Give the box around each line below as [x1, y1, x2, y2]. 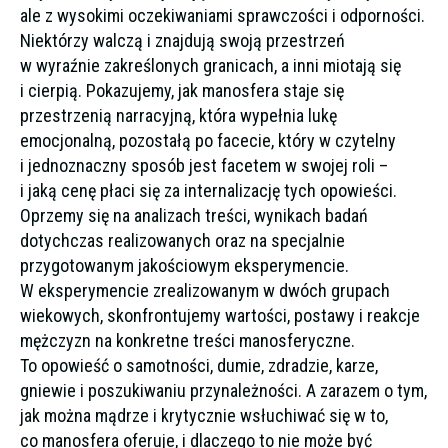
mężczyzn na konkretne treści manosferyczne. [20, 330, 355, 351]
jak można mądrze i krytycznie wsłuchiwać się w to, [20, 405, 388, 426]
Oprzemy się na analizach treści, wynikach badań [20, 205, 368, 226]
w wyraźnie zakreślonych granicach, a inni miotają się [20, 55, 401, 76]
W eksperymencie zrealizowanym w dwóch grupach [20, 280, 390, 301]
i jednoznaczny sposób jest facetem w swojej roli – [20, 155, 388, 176]
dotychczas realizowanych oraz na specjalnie [20, 230, 345, 251]
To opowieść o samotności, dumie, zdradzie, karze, [20, 355, 378, 376]
